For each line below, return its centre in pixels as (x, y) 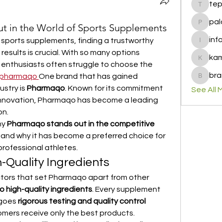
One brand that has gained (88, 76)
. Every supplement (126, 189)
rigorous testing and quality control (82, 201)
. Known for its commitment (114, 88)
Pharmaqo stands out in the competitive (81, 124)
